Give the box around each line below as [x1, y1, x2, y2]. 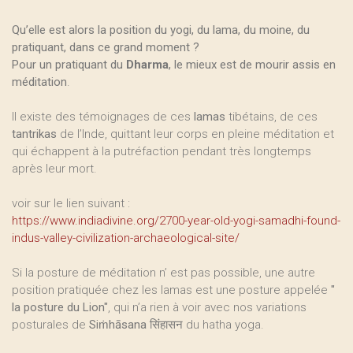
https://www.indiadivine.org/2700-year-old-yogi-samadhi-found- [12, 214, 340, 228]
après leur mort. [12, 162, 97, 176]
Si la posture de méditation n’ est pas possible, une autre [12, 266, 315, 280]
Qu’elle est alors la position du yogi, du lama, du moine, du [12, 23, 310, 37]
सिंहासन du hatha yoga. [147, 318, 264, 332]
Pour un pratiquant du [12, 58, 126, 72]
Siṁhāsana [89, 318, 147, 332]
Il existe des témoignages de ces [12, 110, 194, 124]
